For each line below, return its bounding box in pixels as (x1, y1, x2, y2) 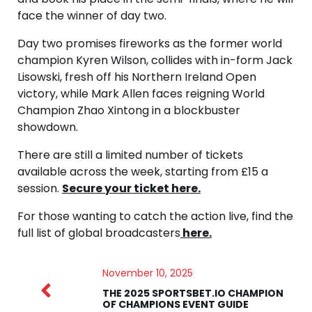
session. (17, 180, 62, 196)
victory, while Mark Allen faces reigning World (17, 85, 265, 102)
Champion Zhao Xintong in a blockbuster (17, 102, 240, 118)
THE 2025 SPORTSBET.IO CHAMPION (102, 286, 283, 300)
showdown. (17, 118, 78, 135)
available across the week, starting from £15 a (17, 163, 268, 180)
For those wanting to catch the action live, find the (17, 208, 293, 224)
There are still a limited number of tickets (17, 146, 243, 163)
